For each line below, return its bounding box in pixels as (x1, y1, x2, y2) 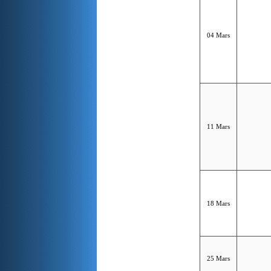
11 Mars (207, 122, 230, 130)
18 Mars (207, 199, 230, 207)
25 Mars (207, 254, 230, 262)
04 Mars (207, 31, 230, 39)
